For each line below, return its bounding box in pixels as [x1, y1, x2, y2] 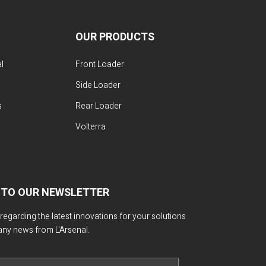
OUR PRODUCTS [75, 29, 154, 45]
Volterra [75, 121, 106, 133]
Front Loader [75, 58, 124, 71]
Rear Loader [75, 100, 122, 112]
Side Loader [75, 79, 121, 91]
